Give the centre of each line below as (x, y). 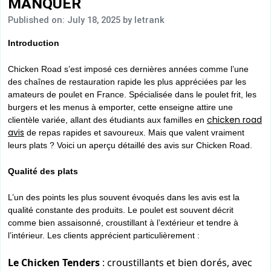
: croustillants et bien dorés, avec (176, 263)
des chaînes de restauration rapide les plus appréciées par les (127, 82)
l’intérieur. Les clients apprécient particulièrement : (104, 236)
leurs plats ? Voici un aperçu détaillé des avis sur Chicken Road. (130, 145)
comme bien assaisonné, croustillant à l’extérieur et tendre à (123, 223)
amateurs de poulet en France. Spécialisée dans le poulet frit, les (132, 95)
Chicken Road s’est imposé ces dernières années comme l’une (128, 69)
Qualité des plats (43, 171)
